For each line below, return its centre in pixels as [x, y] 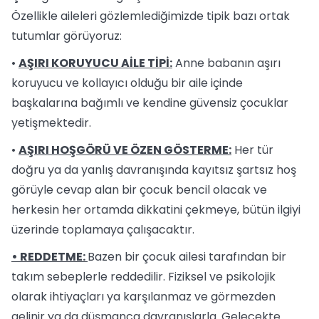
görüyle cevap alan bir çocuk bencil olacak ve [139, 190]
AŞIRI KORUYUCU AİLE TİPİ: [95, 63]
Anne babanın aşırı [226, 63]
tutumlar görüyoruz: [67, 36]
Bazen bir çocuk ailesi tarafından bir [187, 257]
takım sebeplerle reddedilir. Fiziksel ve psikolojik [143, 277]
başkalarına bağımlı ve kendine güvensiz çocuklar [150, 103]
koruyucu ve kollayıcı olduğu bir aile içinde [127, 83]
